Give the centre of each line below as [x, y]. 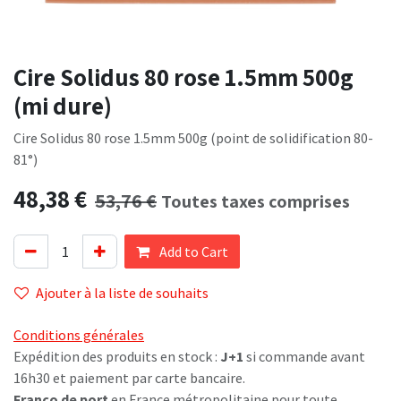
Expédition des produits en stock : [117, 357]
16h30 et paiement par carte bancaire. [129, 378]
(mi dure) [63, 106]
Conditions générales [79, 335]
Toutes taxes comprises [256, 202]
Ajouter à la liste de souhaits [122, 293]
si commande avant [304, 357]
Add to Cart [192, 252]
